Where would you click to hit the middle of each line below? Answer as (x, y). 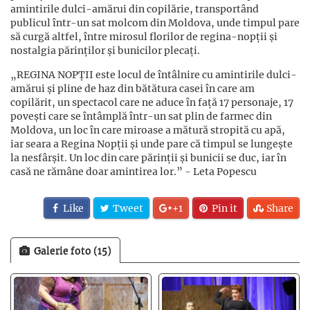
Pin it (224, 209)
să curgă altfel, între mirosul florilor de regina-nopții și (144, 36)
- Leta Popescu (221, 171)
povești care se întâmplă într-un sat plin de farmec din (141, 116)
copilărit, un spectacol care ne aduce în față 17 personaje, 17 (152, 102)
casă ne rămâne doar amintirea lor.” (97, 171)
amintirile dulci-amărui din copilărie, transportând (135, 9)
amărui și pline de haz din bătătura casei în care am (133, 88)
